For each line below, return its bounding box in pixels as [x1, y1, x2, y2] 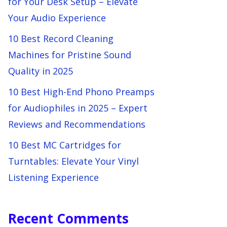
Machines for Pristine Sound [8, 49, 131, 61]
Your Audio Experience [8, 12, 106, 24]
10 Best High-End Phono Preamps [8, 86, 155, 98]
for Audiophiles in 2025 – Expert [8, 102, 147, 114]
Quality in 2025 [8, 65, 73, 77]
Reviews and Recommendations [8, 118, 145, 130]
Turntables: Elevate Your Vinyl [8, 155, 139, 167]
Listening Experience [8, 171, 99, 183]
